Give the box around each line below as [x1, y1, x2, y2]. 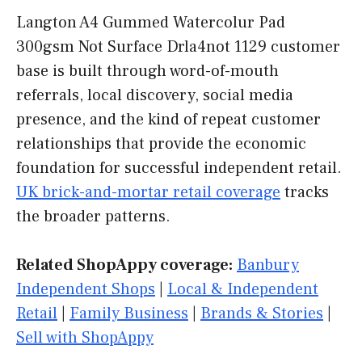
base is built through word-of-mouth [16, 61, 279, 82]
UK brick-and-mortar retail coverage [16, 182, 280, 204]
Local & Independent [167, 279, 318, 301]
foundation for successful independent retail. [16, 158, 342, 179]
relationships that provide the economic [16, 133, 306, 155]
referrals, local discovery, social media [16, 85, 293, 107]
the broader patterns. [16, 206, 170, 228]
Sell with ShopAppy [16, 327, 154, 349]
